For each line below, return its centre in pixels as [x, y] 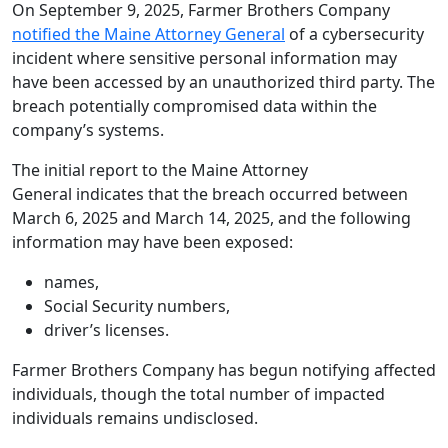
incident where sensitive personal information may [204, 58]
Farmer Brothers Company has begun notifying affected [224, 370]
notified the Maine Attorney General [148, 34]
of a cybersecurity [354, 34]
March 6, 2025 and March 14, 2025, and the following [211, 218]
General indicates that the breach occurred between [210, 194]
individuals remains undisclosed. [135, 418]
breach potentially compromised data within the [194, 106]
